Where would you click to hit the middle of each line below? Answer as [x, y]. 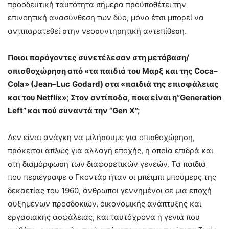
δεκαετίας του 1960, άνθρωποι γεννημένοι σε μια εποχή [110, 191]
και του [22, 98]
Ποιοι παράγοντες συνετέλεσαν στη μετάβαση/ [98, 58]
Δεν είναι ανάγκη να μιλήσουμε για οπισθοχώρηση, [101, 138]
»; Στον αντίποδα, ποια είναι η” [121, 98]
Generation [201, 98]
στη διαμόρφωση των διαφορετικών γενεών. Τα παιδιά [107, 164]
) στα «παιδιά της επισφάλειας [159, 84]
